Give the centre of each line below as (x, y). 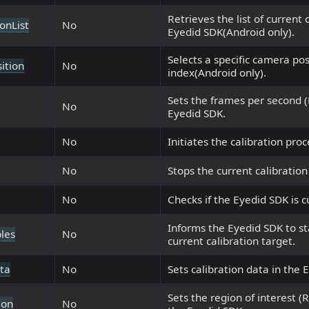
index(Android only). (217, 73)
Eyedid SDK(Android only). (231, 32)
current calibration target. (231, 241)
